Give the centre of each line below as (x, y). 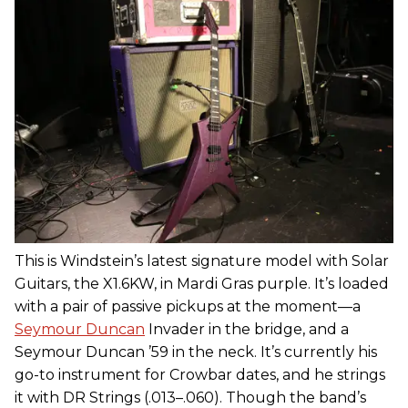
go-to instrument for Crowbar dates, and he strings (200, 375)
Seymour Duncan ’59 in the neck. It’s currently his (196, 352)
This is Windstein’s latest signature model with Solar (202, 261)
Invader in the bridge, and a (247, 330)
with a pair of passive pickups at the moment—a (188, 307)
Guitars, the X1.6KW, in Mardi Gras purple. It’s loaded (202, 284)
